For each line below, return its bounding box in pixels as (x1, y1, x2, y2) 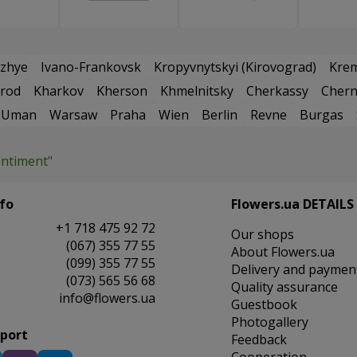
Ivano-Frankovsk (41, 58, 141, 76)
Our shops (230, 226, 294, 244)
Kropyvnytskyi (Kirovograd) (154, 58, 316, 76)
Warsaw (49, 106, 97, 124)
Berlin (202, 106, 237, 124)
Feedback (230, 331, 287, 349)
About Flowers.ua (230, 243, 335, 261)
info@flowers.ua (58, 289, 155, 308)
